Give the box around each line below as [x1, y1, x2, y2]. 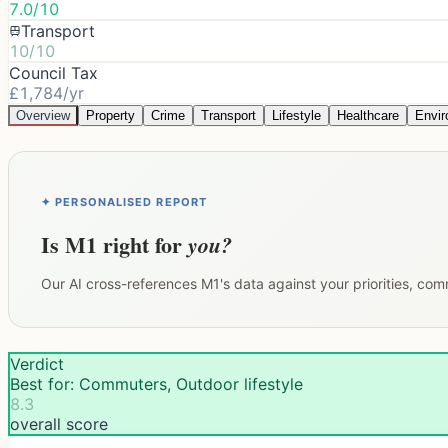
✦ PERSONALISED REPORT [41, 194, 208, 209]
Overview [16, 107, 70, 123]
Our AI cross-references [41, 274, 201, 292]
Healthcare [337, 107, 399, 123]
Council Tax [9, 62, 98, 83]
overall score [10, 413, 108, 434]
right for [97, 227, 188, 261]
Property [86, 107, 135, 123]
